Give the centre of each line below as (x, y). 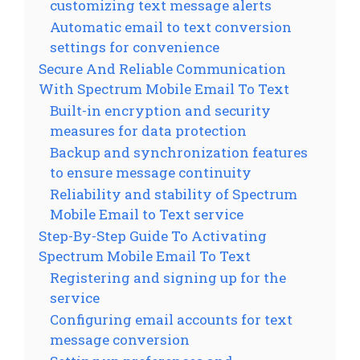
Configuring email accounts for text (171, 319)
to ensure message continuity (151, 172)
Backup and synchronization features (179, 152)
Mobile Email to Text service (147, 214)
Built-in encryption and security (160, 110)
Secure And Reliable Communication (162, 68)
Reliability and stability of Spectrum (174, 194)
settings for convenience (135, 47)
